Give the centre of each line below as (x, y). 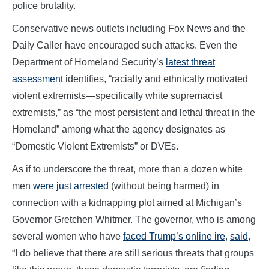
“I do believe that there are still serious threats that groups (133, 253)
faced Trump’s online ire (174, 236)
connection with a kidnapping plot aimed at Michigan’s (127, 202)
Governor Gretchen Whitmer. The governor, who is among (134, 219)
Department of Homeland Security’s (89, 62)
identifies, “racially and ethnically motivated (156, 79)
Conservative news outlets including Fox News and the (129, 28)
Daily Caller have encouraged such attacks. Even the (125, 45)
